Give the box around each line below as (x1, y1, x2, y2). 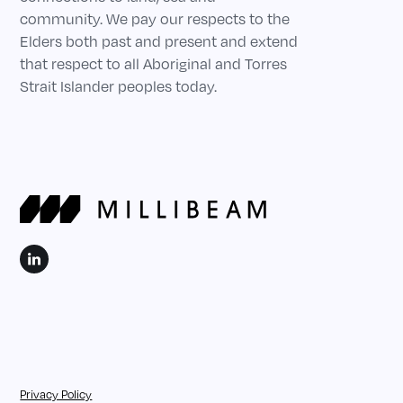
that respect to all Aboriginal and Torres (20, 55, 288, 74)
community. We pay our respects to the (20, 10, 291, 29)
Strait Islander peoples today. (20, 77, 218, 96)
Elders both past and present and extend (20, 32, 299, 51)
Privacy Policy (20, 386, 93, 401)
